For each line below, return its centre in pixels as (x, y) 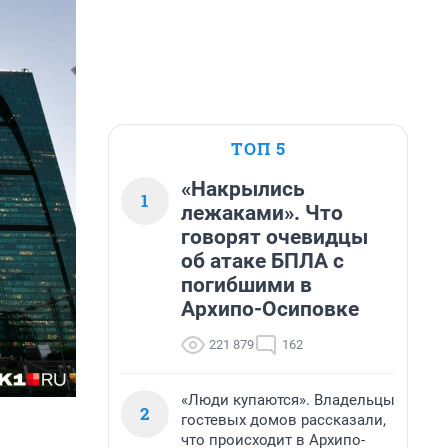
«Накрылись (243, 189)
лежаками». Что (262, 213)
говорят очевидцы (274, 237)
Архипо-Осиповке (270, 309)
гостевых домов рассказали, (283, 420)
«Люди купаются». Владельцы (288, 400)
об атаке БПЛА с (262, 261)
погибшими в (246, 285)
